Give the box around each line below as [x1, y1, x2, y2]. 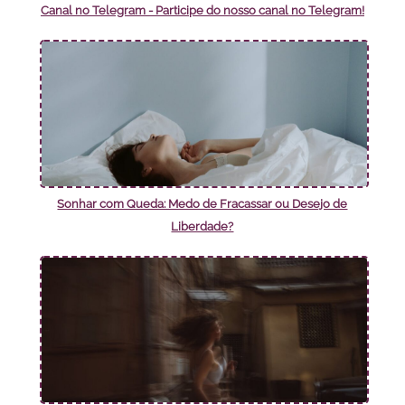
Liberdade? [171, 220, 234, 234]
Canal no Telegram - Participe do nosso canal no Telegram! [40, 4, 364, 18]
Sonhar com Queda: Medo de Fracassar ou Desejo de [57, 197, 348, 212]
